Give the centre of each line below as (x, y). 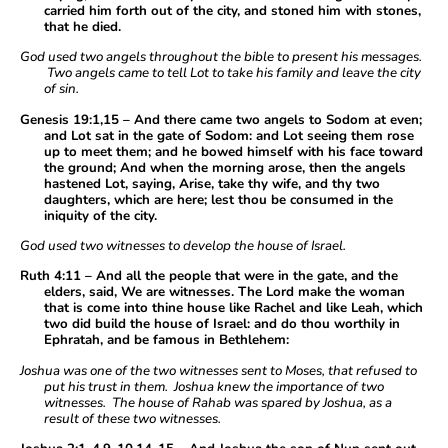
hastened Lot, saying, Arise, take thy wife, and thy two (212, 183)
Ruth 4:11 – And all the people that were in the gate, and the (209, 276)
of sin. (61, 89)
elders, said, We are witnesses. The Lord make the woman (224, 292)
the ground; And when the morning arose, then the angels (225, 167)
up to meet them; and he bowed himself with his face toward (233, 151)
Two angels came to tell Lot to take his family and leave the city (232, 73)
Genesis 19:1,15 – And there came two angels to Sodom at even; (221, 119)
